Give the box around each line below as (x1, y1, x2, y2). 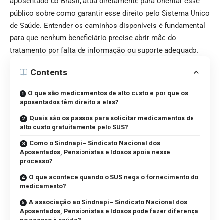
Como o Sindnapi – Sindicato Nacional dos (29, 139, 160, 147)
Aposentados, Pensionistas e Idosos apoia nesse (20, 148, 170, 156)
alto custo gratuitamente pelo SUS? (20, 123, 128, 131)
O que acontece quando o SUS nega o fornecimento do (29, 173, 198, 181)
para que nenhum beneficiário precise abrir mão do (10, 33, 176, 43)
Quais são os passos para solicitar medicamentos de (29, 114, 194, 122)
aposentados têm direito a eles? (20, 98, 119, 106)
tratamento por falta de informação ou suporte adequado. (10, 46, 201, 55)
